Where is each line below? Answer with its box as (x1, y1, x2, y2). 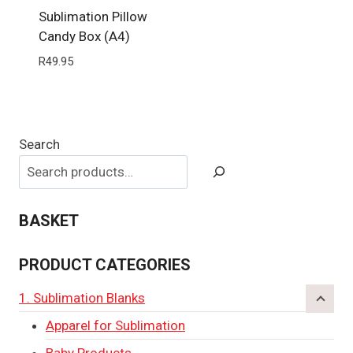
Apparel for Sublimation (46, 317, 185, 333)
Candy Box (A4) (38, 28, 130, 45)
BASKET (19, 211, 79, 231)
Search (19, 136, 60, 153)
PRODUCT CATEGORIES (19, 255, 191, 274)
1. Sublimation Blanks (19, 289, 145, 306)
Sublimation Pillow (38, 9, 147, 25)
